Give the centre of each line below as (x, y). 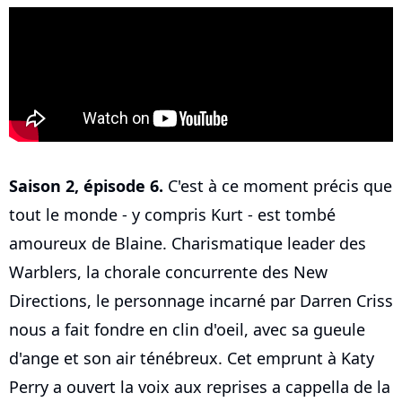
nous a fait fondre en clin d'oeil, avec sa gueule (187, 330)
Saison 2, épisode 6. (86, 186)
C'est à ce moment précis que (278, 186)
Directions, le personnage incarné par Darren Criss (201, 301)
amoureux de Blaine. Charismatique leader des (188, 244)
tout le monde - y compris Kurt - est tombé (172, 215)
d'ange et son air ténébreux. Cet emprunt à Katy (192, 358)
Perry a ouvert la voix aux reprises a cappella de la (200, 387)
